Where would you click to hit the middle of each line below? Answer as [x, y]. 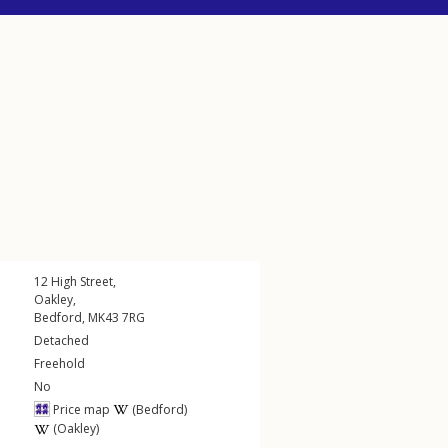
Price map [80, 409]
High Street [82, 281]
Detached [61, 340]
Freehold [59, 363]
